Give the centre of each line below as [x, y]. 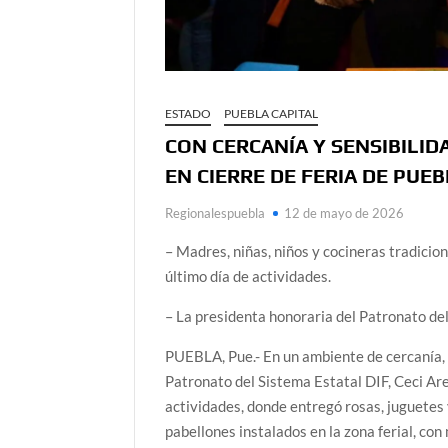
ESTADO [188, 113]
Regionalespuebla [215, 212]
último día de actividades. [248, 275]
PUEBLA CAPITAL [271, 113]
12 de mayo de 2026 [344, 212]
